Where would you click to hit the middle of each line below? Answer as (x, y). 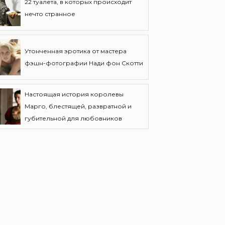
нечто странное (50, 14)
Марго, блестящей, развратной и (78, 106)
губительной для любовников (73, 118)
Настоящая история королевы (74, 94)
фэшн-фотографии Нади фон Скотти (84, 63)
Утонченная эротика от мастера (76, 51)
